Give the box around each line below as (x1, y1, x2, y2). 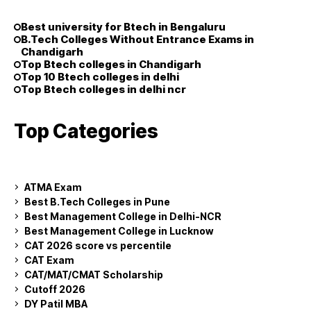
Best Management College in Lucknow (24, 224, 213, 237)
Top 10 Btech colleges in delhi (21, 69, 179, 83)
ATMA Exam (24, 180, 81, 193)
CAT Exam (24, 253, 74, 266)
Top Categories (14, 119, 158, 143)
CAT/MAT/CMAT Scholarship (24, 268, 163, 280)
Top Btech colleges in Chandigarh (21, 57, 201, 71)
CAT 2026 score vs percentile (24, 239, 171, 251)
